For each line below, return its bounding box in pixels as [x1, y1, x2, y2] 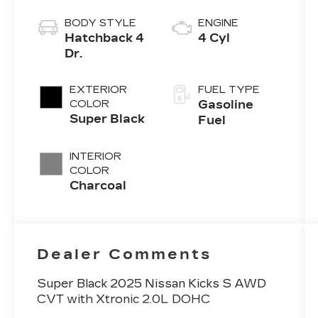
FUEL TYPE [198, 83, 261, 96]
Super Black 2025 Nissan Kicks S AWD [37, 277, 267, 291]
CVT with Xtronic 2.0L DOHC [37, 292, 211, 307]
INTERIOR [70, 150, 122, 163]
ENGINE [198, 16, 239, 29]
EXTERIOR [70, 83, 128, 96]
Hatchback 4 [65, 31, 145, 45]
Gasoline [198, 97, 254, 111]
